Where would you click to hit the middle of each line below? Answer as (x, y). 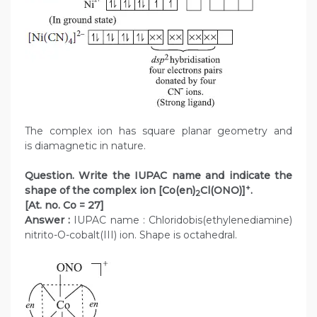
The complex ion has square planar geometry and (158, 131)
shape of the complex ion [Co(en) (110, 191)
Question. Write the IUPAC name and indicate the (158, 176)
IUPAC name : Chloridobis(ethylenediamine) (181, 220)
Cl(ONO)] (223, 191)
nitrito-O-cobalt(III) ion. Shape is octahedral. (131, 235)
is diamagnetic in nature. (85, 146)
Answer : (48, 220)
